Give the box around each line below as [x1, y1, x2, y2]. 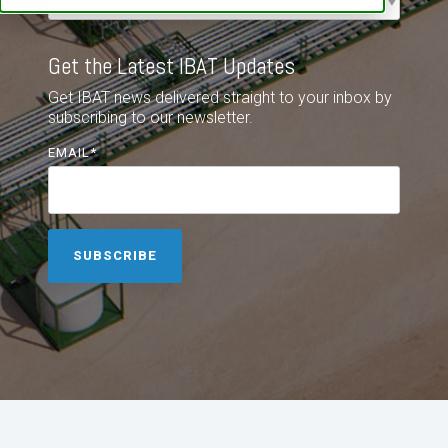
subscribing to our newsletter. [48, 107, 253, 127]
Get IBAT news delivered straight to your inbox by [48, 87, 392, 107]
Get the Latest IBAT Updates [48, 50, 295, 81]
